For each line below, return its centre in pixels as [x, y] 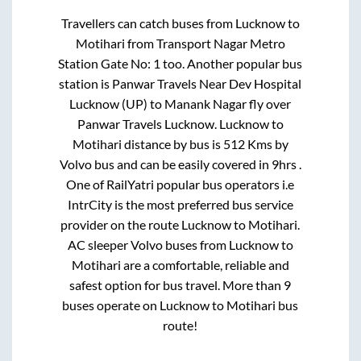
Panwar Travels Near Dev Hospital [207, 83]
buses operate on [111, 305]
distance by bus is [172, 143]
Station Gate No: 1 [110, 63]
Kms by [266, 143]
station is [86, 83]
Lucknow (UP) [109, 103]
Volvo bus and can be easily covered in [165, 164]
